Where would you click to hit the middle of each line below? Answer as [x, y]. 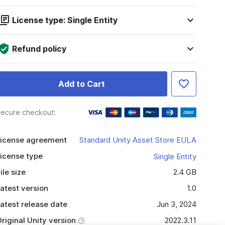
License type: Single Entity [65, 20]
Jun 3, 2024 [176, 204]
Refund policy [39, 49]
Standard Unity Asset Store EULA [138, 140]
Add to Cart [81, 84]
